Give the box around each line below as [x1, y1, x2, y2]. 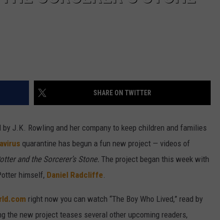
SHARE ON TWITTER [93, 89, 151, 97]
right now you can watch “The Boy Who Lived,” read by [26, 194, 203, 204]
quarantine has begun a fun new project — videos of [20, 138, 190, 149]
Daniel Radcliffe [47, 170, 103, 180]
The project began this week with [101, 154, 209, 165]
